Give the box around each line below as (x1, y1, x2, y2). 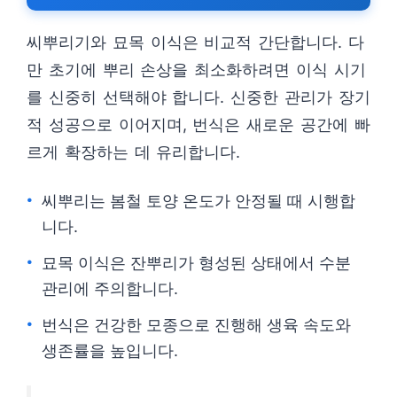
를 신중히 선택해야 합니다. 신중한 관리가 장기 (27, 88, 370, 106)
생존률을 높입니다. (42, 341, 178, 360)
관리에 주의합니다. (42, 279, 178, 298)
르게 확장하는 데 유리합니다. (27, 143, 241, 161)
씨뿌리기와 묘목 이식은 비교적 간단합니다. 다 (27, 33, 364, 51)
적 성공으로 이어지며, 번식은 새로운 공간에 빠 (27, 115, 370, 134)
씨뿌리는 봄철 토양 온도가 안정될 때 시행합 (42, 191, 355, 210)
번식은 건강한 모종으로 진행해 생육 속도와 (42, 315, 351, 334)
